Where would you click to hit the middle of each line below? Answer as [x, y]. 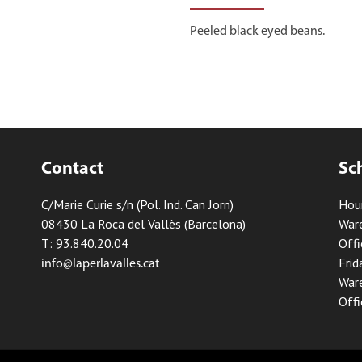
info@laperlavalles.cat [101, 265]
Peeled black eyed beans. [257, 32]
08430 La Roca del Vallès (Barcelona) [144, 224]
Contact [73, 170]
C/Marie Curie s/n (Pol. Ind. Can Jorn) [138, 205]
